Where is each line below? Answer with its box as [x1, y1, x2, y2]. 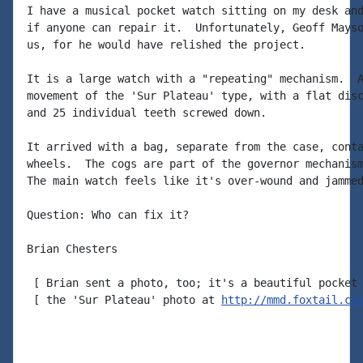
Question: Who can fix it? [27, 208, 189, 221]
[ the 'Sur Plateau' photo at [27, 293, 221, 306]
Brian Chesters [27, 242, 117, 255]
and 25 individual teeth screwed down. [27, 106, 267, 119]
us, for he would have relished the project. [27, 38, 305, 51]
